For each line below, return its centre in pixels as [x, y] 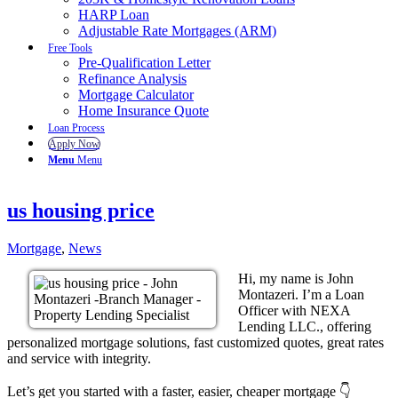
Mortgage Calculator [136, 95]
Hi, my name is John [296, 278]
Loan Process [76, 128]
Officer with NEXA [294, 310]
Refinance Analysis [132, 79]
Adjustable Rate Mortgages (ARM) [177, 31]
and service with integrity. [79, 358]
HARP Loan [114, 15]
